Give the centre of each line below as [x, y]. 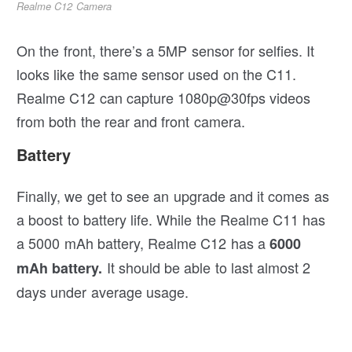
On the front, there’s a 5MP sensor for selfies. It [166, 50]
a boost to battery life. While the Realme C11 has [171, 219]
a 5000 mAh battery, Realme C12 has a [143, 242]
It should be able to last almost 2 [207, 267]
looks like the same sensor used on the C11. [157, 73]
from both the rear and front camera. [131, 121]
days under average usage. [103, 291]
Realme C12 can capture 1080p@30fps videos [164, 97]
